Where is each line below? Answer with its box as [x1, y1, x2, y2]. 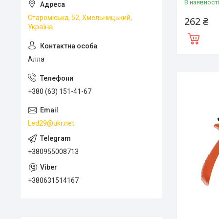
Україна [28, 23, 53, 31]
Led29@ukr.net [28, 119, 74, 127]
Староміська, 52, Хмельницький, [28, 14, 132, 22]
